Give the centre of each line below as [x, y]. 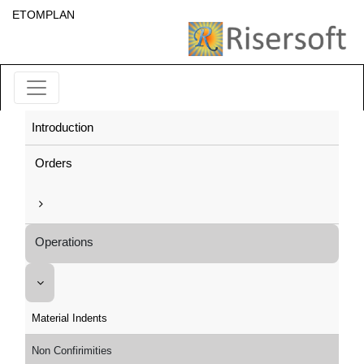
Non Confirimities [72, 351]
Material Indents [69, 318]
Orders [54, 163]
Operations [64, 242]
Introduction [63, 127]
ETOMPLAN [43, 15]
